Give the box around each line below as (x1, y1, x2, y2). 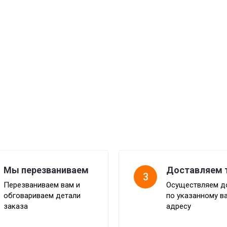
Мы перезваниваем (4, 165, 89, 175)
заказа (4, 202, 28, 211)
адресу (166, 202, 191, 211)
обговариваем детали (4, 191, 81, 200)
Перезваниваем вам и (4, 180, 80, 190)
